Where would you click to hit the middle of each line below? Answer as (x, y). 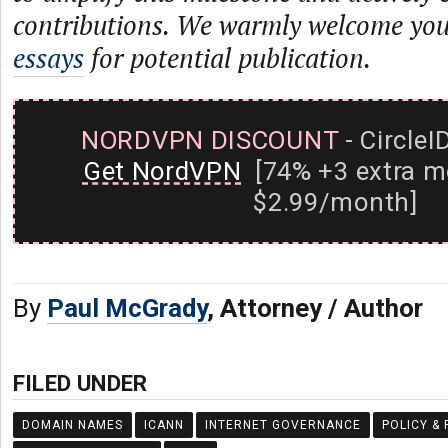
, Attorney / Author (315, 308)
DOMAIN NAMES (72, 425)
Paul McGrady (127, 308)
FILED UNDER (80, 383)
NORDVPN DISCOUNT (210, 140)
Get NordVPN (162, 171)
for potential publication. (227, 58)
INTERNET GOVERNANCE (283, 425)
